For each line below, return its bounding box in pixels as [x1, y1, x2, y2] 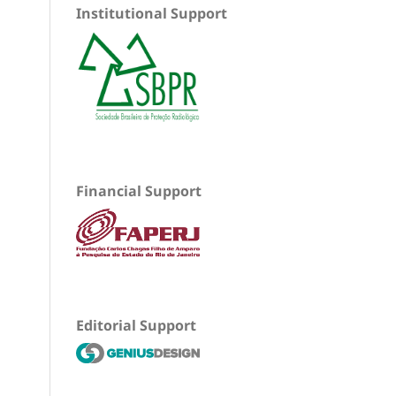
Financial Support [76, 180, 202, 201]
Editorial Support [76, 315, 196, 335]
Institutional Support [76, 4, 227, 24]
